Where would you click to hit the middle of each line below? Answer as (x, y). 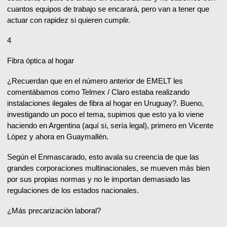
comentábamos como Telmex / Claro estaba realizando (98, 92)
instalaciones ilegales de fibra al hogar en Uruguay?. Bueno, (105, 103)
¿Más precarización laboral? (54, 211)
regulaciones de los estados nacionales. (73, 191)
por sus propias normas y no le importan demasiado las (99, 179)
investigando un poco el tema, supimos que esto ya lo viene (105, 115)
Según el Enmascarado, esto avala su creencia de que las (103, 157)
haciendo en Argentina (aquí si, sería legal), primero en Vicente (110, 126)
